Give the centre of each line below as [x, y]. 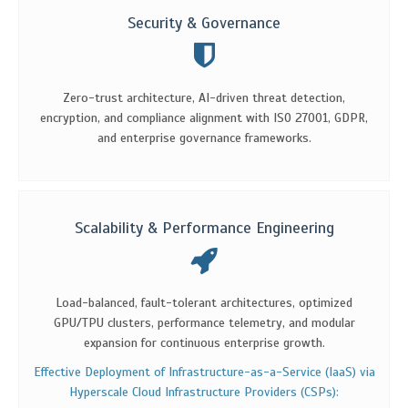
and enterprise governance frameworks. [204, 138]
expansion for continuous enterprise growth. [204, 342]
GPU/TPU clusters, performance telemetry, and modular [204, 322]
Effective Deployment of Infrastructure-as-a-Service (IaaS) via [204, 372]
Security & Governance [204, 22]
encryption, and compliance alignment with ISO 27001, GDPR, [204, 117]
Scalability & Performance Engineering [204, 227]
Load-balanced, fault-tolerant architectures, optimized [204, 302]
